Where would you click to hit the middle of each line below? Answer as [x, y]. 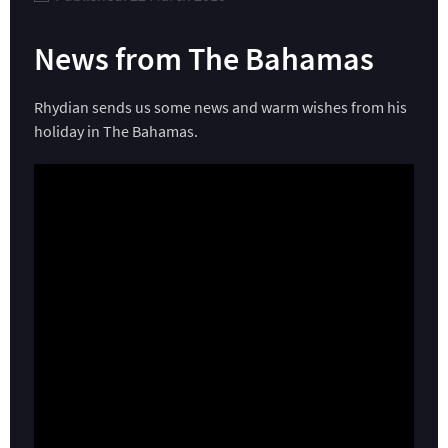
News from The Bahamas [204, 59]
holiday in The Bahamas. [116, 131]
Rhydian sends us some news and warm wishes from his [220, 107]
